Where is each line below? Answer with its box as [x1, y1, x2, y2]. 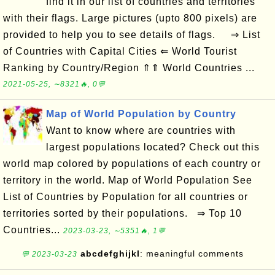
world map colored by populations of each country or [3, 158, 261, 169]
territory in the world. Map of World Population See [3, 175, 252, 185]
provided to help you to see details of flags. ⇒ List [3, 29, 260, 40]
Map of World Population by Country [46, 109, 236, 119]
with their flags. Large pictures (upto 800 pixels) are [3, 13, 257, 23]
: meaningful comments [140, 249, 244, 258]
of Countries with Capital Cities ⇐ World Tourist [3, 46, 237, 56]
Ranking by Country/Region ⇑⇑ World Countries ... [3, 63, 255, 73]
